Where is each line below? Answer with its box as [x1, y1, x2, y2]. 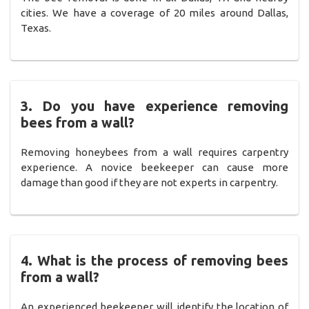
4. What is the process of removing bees [21, 252, 288, 268]
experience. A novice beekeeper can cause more [21, 161, 288, 173]
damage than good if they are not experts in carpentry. [21, 176, 278, 188]
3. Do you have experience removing [21, 97, 288, 114]
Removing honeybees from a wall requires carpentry [21, 146, 288, 158]
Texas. [21, 21, 51, 34]
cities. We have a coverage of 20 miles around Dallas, [21, 6, 288, 19]
